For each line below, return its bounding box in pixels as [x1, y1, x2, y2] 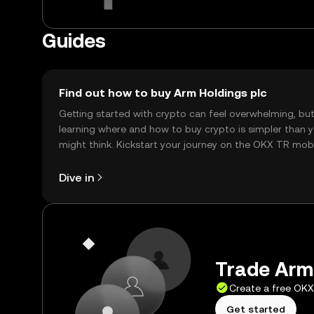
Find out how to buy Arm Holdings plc [59, 86, 267, 100]
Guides [42, 29, 106, 52]
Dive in [59, 170, 94, 184]
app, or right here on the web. [59, 154, 197, 165]
